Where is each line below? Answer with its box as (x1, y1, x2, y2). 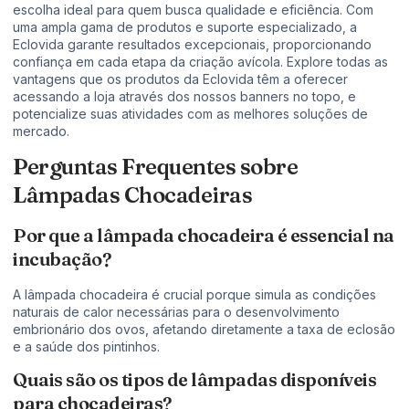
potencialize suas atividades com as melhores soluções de (13, 105, 368, 121)
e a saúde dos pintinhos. (13, 338, 160, 354)
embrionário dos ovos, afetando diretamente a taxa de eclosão (13, 320, 395, 337)
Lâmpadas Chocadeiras (13, 181, 252, 208)
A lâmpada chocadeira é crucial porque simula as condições (13, 286, 376, 302)
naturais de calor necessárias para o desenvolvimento (13, 303, 340, 320)
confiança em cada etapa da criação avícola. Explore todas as (13, 53, 388, 69)
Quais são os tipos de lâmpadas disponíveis (13, 368, 376, 392)
